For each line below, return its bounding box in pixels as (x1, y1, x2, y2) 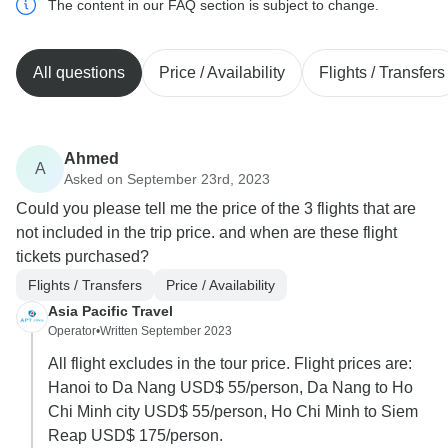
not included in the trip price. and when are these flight (16, 224, 397, 242)
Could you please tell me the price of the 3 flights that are (16, 200, 416, 218)
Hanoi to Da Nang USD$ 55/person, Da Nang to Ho (48, 379, 413, 397)
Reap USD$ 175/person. (48, 427, 223, 445)
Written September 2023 (100, 324, 232, 339)
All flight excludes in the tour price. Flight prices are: (48, 355, 412, 373)
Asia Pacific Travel (48, 303, 173, 320)
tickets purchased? (16, 248, 149, 266)
